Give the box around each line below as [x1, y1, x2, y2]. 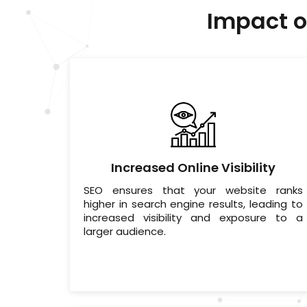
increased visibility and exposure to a [84, 210, 303, 225]
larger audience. [84, 224, 166, 239]
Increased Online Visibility [110, 159, 275, 177]
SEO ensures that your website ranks [84, 183, 303, 198]
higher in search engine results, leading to [84, 197, 303, 212]
